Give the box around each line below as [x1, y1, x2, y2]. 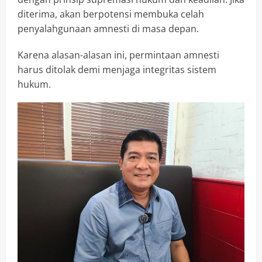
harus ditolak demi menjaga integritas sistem [18, 63, 216, 77]
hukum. [18, 78, 51, 91]
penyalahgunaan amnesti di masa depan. [18, 22, 199, 36]
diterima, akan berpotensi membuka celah [18, 8, 204, 21]
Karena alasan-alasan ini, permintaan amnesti [18, 49, 219, 62]
